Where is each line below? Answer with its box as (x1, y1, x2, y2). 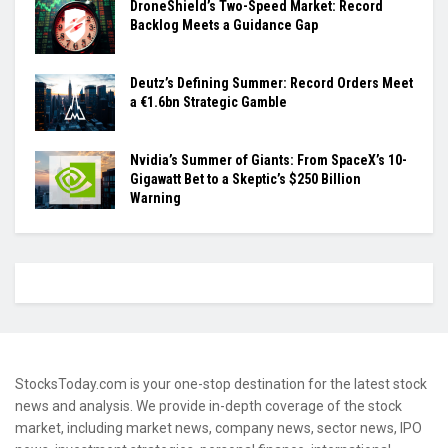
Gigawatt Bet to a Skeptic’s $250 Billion (130, 171, 361, 188)
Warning (130, 190, 181, 207)
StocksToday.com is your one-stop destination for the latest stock (15, 376, 427, 393)
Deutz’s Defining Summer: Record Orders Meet (130, 75, 413, 92)
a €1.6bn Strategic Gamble (130, 94, 287, 111)
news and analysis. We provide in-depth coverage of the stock (15, 398, 402, 415)
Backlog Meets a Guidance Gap (130, 17, 318, 34)
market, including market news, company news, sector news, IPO (15, 420, 422, 437)
